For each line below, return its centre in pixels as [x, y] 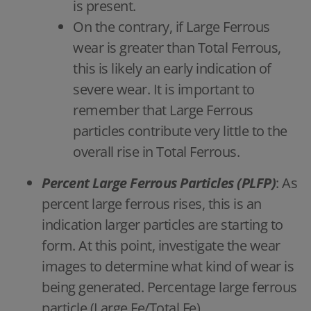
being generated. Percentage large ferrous [169, 287]
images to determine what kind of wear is [168, 266]
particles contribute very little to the [180, 131]
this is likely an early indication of [172, 68]
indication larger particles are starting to [162, 224]
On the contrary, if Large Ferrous [171, 26]
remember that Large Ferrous [163, 110]
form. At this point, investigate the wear [161, 245]
